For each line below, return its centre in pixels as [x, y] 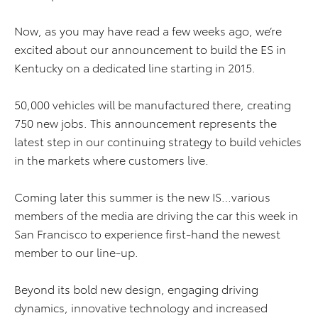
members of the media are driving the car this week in [156, 215]
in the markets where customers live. [111, 159]
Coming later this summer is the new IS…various [142, 196]
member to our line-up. [78, 252]
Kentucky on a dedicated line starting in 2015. [135, 67]
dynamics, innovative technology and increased [141, 307]
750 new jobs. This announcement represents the [146, 122]
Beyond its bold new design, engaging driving [136, 289]
